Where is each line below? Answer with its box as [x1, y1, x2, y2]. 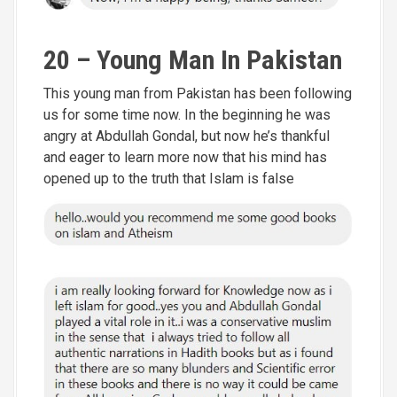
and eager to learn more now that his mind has [43, 149, 327, 167]
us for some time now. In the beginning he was [43, 106, 331, 124]
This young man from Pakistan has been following [43, 85, 352, 103]
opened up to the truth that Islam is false [43, 170, 294, 188]
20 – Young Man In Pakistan [43, 44, 342, 76]
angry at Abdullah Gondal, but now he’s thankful [43, 128, 330, 145]
